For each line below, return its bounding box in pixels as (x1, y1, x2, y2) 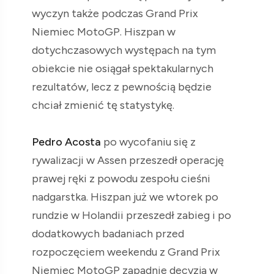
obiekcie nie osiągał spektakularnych (32, 61, 213, 75)
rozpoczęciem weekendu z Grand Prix (32, 245, 220, 259)
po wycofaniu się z (101, 135, 196, 149)
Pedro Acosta (32, 135, 101, 149)
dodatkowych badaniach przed (32, 226, 184, 240)
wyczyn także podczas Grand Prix (32, 6, 198, 20)
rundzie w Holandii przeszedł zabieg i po (32, 208, 231, 222)
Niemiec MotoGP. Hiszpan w (32, 24, 176, 39)
